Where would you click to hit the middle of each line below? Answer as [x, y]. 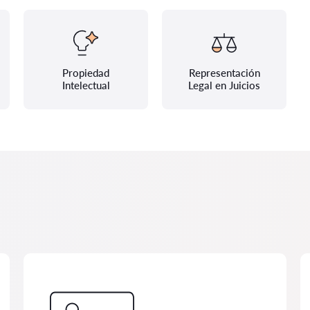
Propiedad [86, 73]
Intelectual [86, 85]
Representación [224, 73]
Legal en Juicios [224, 85]
